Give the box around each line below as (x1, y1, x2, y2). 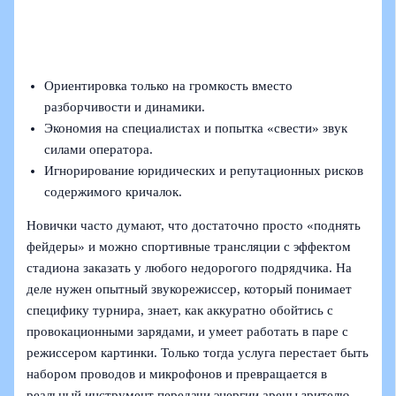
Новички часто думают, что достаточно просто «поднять (27, 218, 362, 233)
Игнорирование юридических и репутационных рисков (44, 163, 364, 178)
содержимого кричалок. (44, 184, 183, 199)
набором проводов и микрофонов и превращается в (27, 367, 328, 382)
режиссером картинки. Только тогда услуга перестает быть (27, 346, 369, 361)
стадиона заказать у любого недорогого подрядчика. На (27, 261, 353, 276)
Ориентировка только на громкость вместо (44, 78, 293, 93)
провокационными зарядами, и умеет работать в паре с (27, 324, 349, 339)
